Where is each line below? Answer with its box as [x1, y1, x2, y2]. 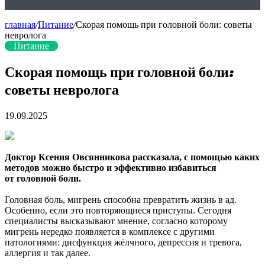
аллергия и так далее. [5, 247, 91, 258]
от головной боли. [5, 173, 81, 183]
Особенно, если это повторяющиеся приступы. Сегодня [5, 205, 231, 215]
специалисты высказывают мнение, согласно [5, 215, 190, 226]
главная [5, 20, 35, 30]
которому [190, 215, 228, 226]
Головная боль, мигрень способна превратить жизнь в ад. [5, 194, 237, 205]
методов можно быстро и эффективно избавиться [5, 162, 216, 173]
